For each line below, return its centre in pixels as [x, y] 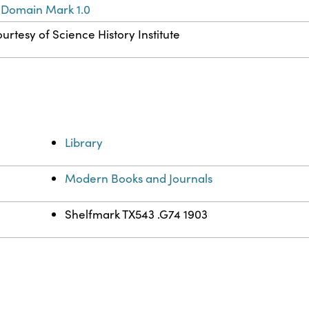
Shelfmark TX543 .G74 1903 [137, 215]
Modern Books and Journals [139, 179]
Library [84, 143]
